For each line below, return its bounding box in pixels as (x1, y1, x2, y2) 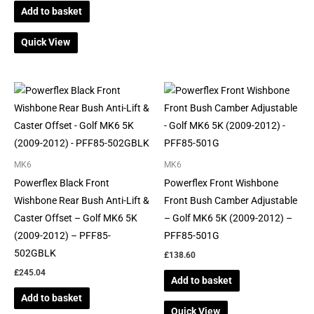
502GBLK (14, 247, 56, 259)
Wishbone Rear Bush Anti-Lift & (14, 195, 149, 207)
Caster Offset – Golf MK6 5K (14, 212, 137, 224)
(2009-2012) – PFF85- (14, 230, 111, 242)
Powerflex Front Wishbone (164, 177, 278, 189)
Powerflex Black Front (14, 177, 109, 189)
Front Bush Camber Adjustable (164, 195, 297, 207)
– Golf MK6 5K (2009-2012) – (164, 212, 292, 224)
